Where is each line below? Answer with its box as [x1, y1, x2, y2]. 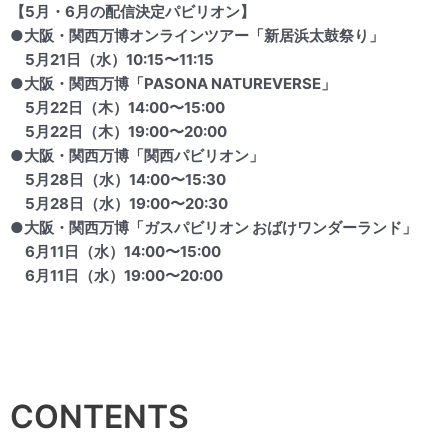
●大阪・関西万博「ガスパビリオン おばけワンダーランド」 [10, 217, 417, 237]
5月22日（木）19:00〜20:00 [10, 121, 227, 141]
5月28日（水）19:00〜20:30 [10, 193, 228, 213]
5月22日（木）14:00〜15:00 [10, 97, 225, 117]
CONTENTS [10, 396, 189, 436]
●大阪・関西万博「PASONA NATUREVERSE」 [10, 73, 336, 93]
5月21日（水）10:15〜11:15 [10, 49, 214, 69]
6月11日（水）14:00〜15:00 [10, 241, 221, 261]
